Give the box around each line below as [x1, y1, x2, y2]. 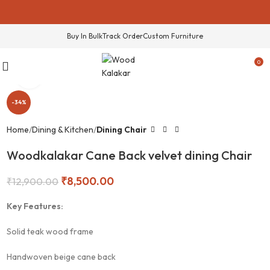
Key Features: [7, 201, 64, 212]
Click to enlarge [42, 70, 99, 80]
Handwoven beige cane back [7, 251, 116, 262]
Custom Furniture [143, 31, 203, 40]
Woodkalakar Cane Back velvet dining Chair [7, 148, 253, 163]
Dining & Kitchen [32, 124, 94, 135]
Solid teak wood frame [7, 226, 94, 237]
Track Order [102, 31, 143, 40]
